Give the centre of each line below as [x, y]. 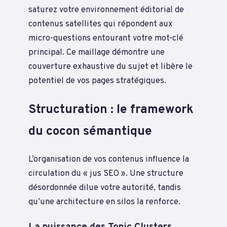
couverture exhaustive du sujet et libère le [110, 66]
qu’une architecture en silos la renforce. [104, 202]
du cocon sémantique [90, 131]
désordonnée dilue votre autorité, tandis [105, 187]
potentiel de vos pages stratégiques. [97, 81]
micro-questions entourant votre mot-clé [106, 38]
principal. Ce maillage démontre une [97, 52]
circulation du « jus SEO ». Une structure [106, 173]
